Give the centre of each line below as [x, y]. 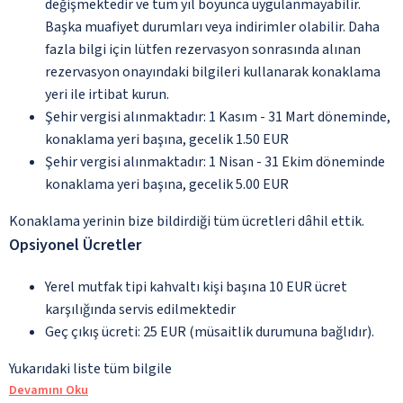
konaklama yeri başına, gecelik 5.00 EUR [167, 184]
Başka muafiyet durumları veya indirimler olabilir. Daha [212, 27]
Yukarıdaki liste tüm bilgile [90, 368]
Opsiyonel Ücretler [75, 245]
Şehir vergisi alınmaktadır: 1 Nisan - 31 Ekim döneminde [215, 161]
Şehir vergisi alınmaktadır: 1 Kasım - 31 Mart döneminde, [218, 116]
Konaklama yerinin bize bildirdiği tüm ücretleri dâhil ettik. [187, 221]
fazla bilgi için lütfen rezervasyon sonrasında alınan [203, 49]
